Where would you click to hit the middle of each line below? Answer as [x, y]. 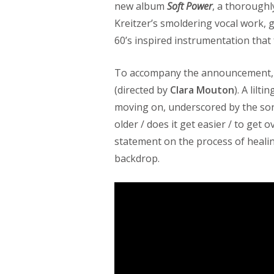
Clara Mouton [202, 90]
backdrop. [137, 158]
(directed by [142, 90]
